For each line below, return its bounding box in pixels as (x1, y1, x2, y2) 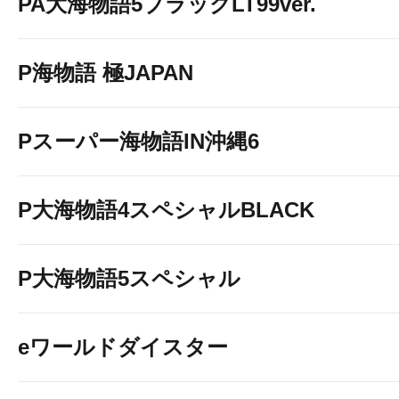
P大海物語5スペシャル (18, 266, 240, 290)
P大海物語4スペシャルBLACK (18, 198, 314, 222)
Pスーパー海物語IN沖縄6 (18, 129, 259, 153)
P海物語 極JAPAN (18, 61, 193, 85)
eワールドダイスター (18, 335, 228, 359)
